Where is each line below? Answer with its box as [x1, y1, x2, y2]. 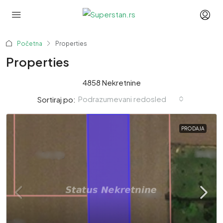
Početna [17, 40, 42, 47]
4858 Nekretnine [82, 78, 141, 87]
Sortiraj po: [37, 94, 76, 104]
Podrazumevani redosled [78, 94, 166, 104]
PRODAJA [181, 125, 205, 131]
